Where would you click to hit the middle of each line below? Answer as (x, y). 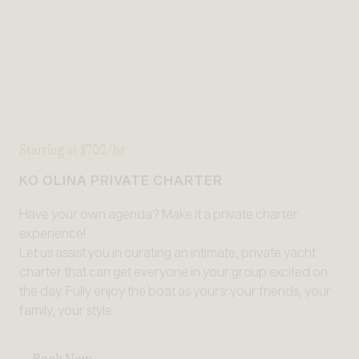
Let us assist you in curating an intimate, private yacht (167, 252)
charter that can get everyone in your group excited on (173, 272)
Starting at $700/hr (72, 150)
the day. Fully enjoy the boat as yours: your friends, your (175, 291)
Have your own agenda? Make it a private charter (159, 214)
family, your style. (67, 310)
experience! (52, 233)
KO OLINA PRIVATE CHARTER (121, 180)
